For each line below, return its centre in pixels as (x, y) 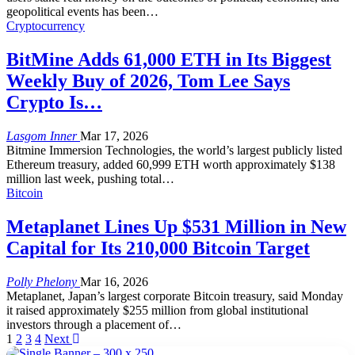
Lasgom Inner (43, 136)
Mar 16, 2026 (114, 282)
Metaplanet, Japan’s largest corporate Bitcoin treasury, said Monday (175, 296)
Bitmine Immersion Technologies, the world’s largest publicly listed (174, 151)
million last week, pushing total (84, 179)
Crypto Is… (54, 103)
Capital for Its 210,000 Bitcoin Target (158, 248)
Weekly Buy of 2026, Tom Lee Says (148, 81)
